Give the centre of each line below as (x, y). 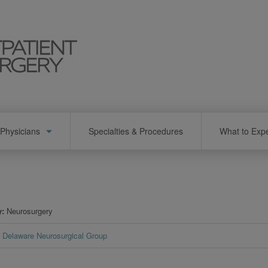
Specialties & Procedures (136, 131)
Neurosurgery (30, 211)
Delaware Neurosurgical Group (55, 235)
